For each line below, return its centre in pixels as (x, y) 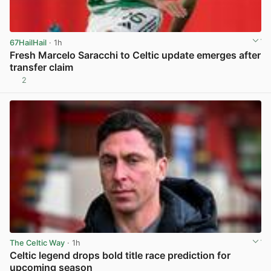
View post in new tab (221, 85)
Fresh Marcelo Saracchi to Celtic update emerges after (135, 55)
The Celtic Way (37, 243)
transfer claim (41, 67)
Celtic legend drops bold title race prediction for (120, 256)
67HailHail (28, 42)
